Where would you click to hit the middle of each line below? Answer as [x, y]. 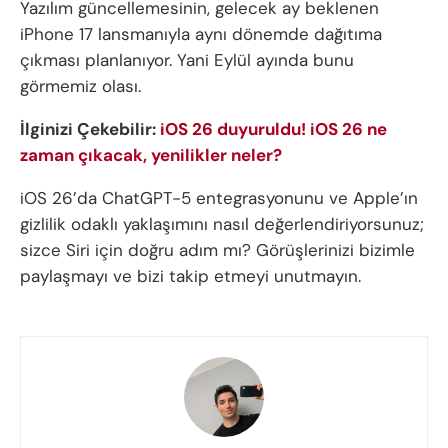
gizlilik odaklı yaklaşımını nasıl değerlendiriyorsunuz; [222, 224]
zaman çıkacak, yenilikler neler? [151, 155]
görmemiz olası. [80, 86]
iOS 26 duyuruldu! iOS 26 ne [273, 129]
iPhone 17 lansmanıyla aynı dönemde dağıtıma [201, 34]
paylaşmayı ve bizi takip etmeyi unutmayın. [190, 276]
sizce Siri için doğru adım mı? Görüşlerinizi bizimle [217, 250]
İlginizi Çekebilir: [90, 129]
